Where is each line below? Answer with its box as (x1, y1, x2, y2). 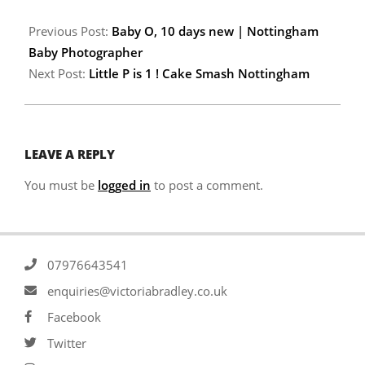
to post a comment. (151, 177, 263, 194)
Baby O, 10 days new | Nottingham (112, 23, 319, 40)
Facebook (47, 308, 101, 325)
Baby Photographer (29, 44, 143, 61)
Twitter (47, 334, 86, 351)
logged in (98, 177, 151, 194)
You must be (24, 177, 98, 194)
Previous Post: (29, 23, 112, 40)
